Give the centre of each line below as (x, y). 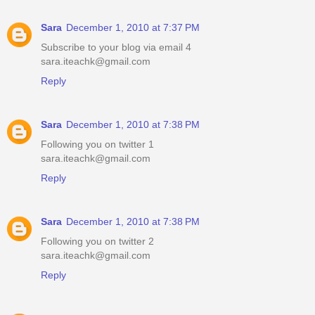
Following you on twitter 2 (97, 241)
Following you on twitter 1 (97, 144)
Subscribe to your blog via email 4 (116, 47)
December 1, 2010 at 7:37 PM (133, 28)
